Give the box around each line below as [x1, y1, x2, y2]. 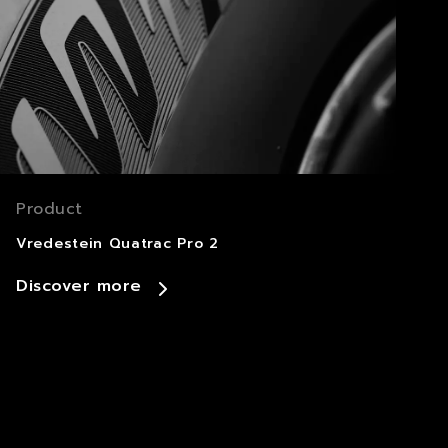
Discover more [16, 274, 142, 298]
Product [16, 197, 83, 221]
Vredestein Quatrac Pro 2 [16, 233, 219, 254]
